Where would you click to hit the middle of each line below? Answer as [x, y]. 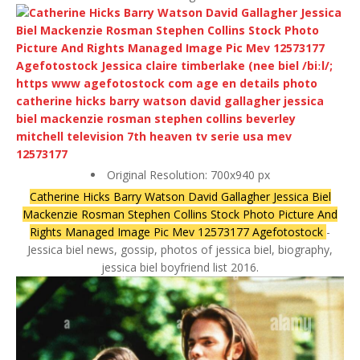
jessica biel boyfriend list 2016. [180, 268]
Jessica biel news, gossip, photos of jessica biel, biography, [180, 250]
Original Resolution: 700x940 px [188, 175]
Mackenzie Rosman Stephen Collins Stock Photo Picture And [180, 215]
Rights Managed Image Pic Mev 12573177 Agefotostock [178, 232]
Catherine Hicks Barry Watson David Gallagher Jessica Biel [180, 197]
